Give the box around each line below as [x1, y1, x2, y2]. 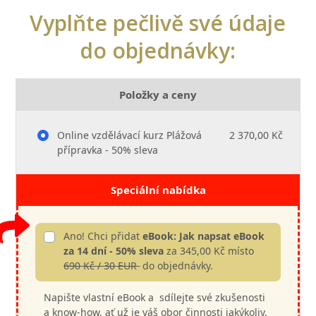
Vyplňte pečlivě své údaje [29, 8, 286, 37]
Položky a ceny [119, 87, 197, 102]
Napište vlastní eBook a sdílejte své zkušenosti [44, 291, 266, 304]
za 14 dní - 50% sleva [63, 244, 164, 257]
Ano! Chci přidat [63, 229, 143, 243]
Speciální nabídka [110, 183, 206, 197]
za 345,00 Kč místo [164, 244, 255, 257]
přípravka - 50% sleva [57, 143, 159, 157]
